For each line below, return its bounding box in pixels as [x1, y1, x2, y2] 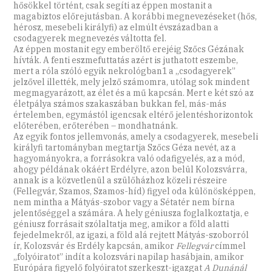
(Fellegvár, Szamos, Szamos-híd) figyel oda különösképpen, [13, 186, 256, 197]
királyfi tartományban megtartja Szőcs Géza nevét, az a [13, 142, 237, 154]
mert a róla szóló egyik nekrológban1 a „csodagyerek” [13, 66, 236, 77]
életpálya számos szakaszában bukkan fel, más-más [13, 98, 227, 110]
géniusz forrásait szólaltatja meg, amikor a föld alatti [13, 219, 229, 230]
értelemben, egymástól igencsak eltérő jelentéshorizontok [13, 109, 254, 121]
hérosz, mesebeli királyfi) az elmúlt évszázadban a [13, 22, 219, 33]
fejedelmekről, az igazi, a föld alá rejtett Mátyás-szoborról [13, 229, 250, 241]
